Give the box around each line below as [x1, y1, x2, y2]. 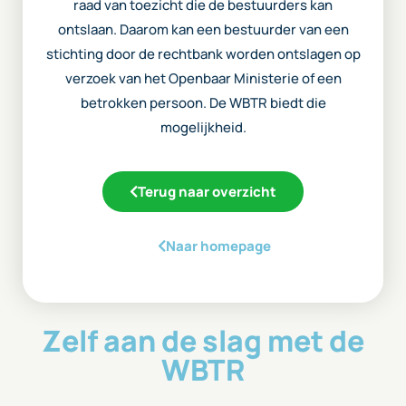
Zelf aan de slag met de [42, 321, 364, 361]
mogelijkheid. [159, 118, 246, 137]
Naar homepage [166, 237, 271, 256]
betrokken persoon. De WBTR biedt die [80, 93, 326, 112]
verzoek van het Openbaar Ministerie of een [64, 69, 342, 88]
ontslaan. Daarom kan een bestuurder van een [57, 20, 349, 39]
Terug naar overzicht [138, 182, 276, 201]
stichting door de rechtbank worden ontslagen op [45, 44, 361, 63]
